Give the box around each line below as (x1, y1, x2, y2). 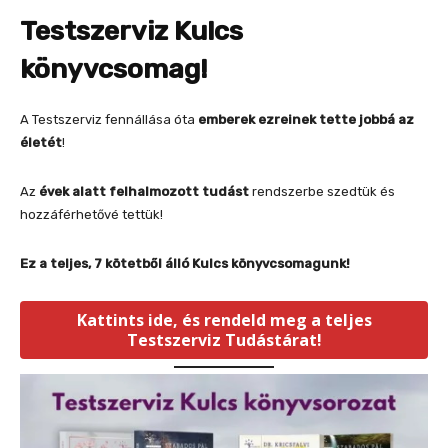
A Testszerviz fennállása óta (20, 112, 198, 128)
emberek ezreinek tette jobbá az (198, 112, 414, 128)
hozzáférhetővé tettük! (20, 207, 163, 223)
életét (20, 135, 62, 151)
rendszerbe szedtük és (249, 184, 395, 200)
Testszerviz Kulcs (20, 15, 243, 48)
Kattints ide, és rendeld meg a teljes (76, 309, 372, 332)
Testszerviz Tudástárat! (126, 329, 322, 352)
